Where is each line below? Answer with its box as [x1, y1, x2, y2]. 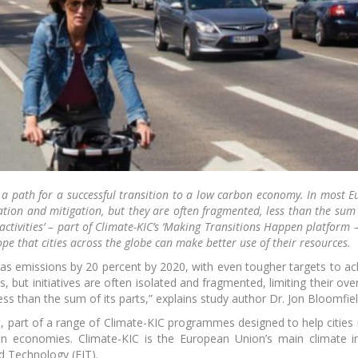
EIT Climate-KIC [163, 298, 245, 314]
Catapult [181, 312, 225, 328]
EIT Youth [178, 4, 229, 20]
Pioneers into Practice [146, 151, 261, 167]
